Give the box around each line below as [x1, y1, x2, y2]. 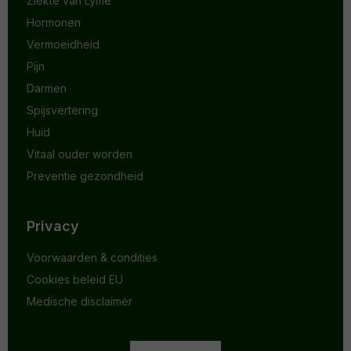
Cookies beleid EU [27, 273, 123, 287]
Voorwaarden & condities [27, 251, 157, 265]
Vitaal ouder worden [27, 147, 132, 161]
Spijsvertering [27, 103, 98, 118]
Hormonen [27, 16, 81, 30]
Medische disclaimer [27, 295, 132, 309]
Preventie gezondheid [27, 169, 143, 183]
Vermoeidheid [27, 38, 100, 52]
